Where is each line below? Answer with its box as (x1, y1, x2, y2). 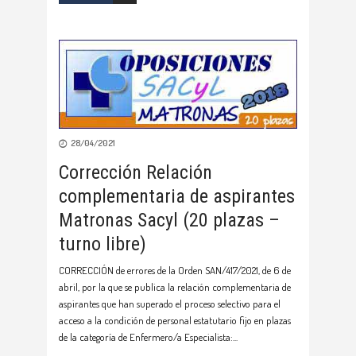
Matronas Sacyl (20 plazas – (59, 209, 280, 232)
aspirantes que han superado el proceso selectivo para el (59, 297, 281, 311)
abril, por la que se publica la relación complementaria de (59, 281, 291, 294)
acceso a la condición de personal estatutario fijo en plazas (59, 314, 291, 327)
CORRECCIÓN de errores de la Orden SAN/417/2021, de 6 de (59, 264, 291, 277)
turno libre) (59, 233, 146, 256)
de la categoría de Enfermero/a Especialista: (59, 331, 233, 344)
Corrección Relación (59, 161, 212, 184)
